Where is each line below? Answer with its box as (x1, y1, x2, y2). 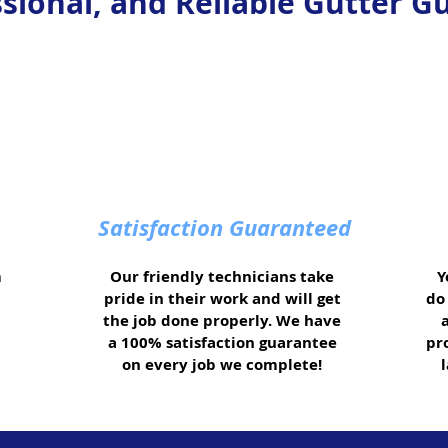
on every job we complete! (122, 354, 322, 376)
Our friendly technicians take (110, 266, 334, 288)
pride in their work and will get (103, 288, 341, 310)
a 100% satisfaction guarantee (107, 332, 337, 354)
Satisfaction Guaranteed (97, 212, 351, 244)
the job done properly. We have (103, 310, 341, 332)
